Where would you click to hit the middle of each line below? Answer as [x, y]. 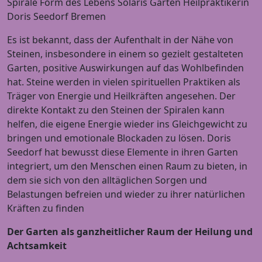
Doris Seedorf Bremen [56, 17]
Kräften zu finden [46, 208]
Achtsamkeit [37, 246]
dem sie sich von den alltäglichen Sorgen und [107, 180]
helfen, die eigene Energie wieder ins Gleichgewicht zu [127, 124]
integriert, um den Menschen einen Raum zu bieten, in [127, 166]
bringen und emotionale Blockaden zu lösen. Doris [119, 138]
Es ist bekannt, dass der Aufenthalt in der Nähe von [120, 40]
